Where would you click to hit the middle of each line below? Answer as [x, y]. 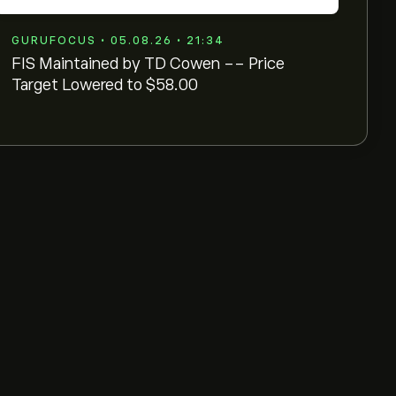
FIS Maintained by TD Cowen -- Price [148, 64]
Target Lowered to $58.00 [105, 85]
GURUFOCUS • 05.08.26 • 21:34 [118, 41]
